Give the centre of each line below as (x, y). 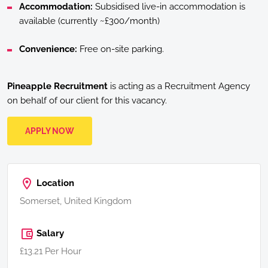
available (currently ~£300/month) (89, 21)
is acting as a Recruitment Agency (179, 86)
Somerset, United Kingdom (76, 201)
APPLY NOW (50, 131)
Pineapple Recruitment (57, 86)
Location (54, 183)
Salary (49, 233)
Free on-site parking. (121, 49)
